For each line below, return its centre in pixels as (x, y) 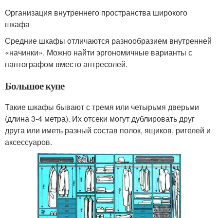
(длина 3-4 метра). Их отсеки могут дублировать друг (100, 119)
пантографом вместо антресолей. (66, 64)
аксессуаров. (28, 142)
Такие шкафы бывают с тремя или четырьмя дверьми (102, 107)
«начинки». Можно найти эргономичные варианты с (99, 53)
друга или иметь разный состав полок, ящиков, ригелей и (108, 130)
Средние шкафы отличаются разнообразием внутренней (108, 41)
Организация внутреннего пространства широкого (96, 13)
